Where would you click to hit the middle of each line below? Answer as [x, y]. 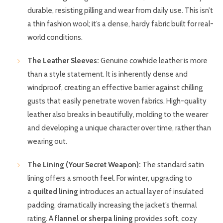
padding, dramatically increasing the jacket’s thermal [112, 205]
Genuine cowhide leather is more [153, 60]
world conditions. [55, 37]
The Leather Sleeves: [63, 60]
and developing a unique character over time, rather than [119, 128]
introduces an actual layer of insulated [141, 191]
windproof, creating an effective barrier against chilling [115, 87]
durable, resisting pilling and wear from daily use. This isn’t [120, 10]
